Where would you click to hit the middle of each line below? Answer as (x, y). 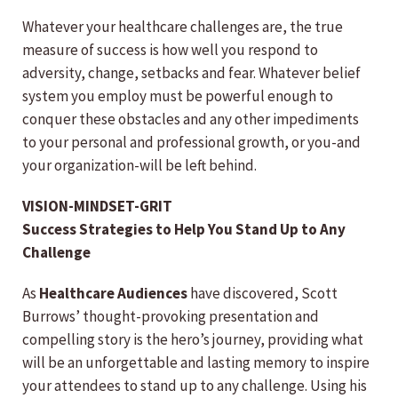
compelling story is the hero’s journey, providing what (193, 340)
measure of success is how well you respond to (170, 50)
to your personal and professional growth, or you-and (191, 143)
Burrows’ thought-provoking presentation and (171, 317)
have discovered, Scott (263, 294)
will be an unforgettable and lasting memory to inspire (196, 363)
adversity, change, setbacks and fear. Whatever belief (191, 73)
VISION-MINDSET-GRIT (97, 207)
